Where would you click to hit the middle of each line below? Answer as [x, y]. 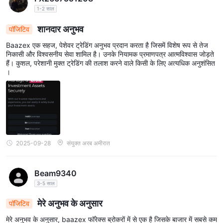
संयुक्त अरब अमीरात [88, 143]
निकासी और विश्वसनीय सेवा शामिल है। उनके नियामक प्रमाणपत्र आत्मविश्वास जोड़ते [110, 54]
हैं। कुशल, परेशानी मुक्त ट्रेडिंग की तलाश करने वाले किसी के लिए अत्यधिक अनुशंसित [111, 63]
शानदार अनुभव [59, 29]
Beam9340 [55, 173]
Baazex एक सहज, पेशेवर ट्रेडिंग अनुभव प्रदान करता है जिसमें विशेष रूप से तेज [107, 45]
